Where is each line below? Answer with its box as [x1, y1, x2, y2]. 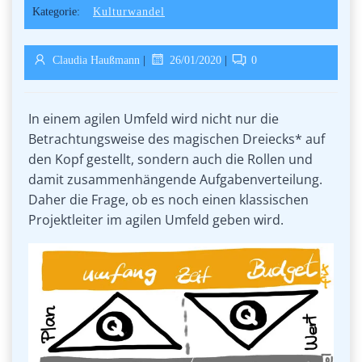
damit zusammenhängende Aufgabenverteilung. [28, 170, 322, 188]
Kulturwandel [93, 6, 165, 18]
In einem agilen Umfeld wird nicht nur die [28, 109, 279, 128]
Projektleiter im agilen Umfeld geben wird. [28, 210, 284, 229]
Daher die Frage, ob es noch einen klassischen [28, 190, 309, 208]
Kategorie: [32, 6, 80, 18]
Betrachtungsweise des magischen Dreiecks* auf [28, 129, 325, 148]
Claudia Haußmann [53, 54, 140, 66]
